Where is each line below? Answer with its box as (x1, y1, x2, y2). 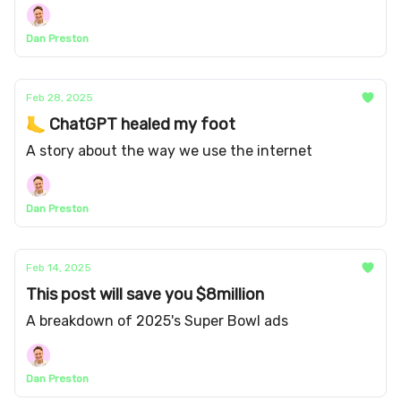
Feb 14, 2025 (26, 261, 91, 274)
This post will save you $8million (26, 285, 264, 304)
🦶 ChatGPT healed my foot (26, 115, 235, 134)
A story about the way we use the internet (26, 142, 312, 159)
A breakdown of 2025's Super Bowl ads (26, 312, 288, 329)
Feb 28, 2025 (26, 91, 93, 104)
